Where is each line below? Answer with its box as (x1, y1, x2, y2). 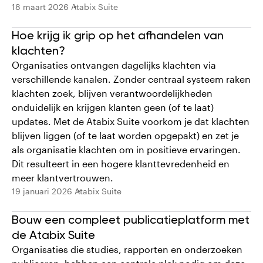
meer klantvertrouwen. (12, 172, 113, 183)
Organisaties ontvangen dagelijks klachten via (12, 59, 216, 70)
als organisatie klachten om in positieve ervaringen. (12, 144, 241, 155)
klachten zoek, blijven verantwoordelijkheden (12, 87, 213, 99)
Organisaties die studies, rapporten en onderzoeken (12, 244, 242, 255)
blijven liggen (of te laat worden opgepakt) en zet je (12, 130, 239, 141)
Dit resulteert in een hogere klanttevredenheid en (12, 158, 230, 169)
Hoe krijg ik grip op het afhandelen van (12, 28, 224, 42)
